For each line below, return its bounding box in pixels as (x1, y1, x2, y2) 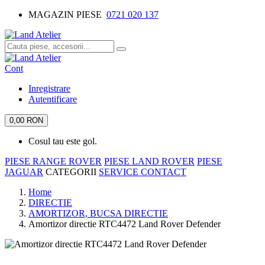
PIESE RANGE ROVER (5, 156, 102, 166)
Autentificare (28, 94, 77, 104)
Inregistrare (28, 83, 70, 93)
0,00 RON (9, 116, 43, 125)
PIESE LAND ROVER (104, 156, 195, 166)
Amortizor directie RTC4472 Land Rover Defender (28, 219, 221, 229)
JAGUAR (5, 167, 43, 177)
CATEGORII (46, 167, 99, 177)
